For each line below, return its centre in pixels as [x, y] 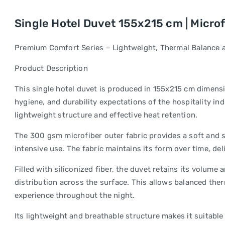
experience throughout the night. [75, 195]
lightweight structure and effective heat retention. [106, 115]
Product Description [51, 68]
